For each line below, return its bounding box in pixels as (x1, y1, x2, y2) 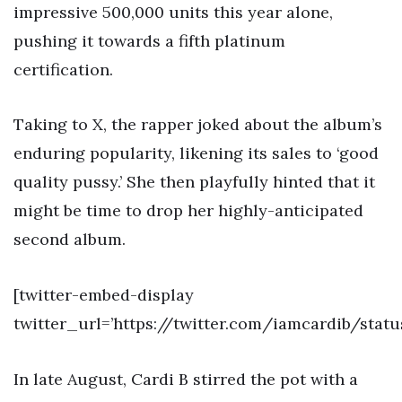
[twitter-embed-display (13, 284, 194, 305)
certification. (13, 58, 113, 80)
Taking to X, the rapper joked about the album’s (13, 114, 382, 135)
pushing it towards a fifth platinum (13, 30, 285, 51)
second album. (13, 229, 126, 250)
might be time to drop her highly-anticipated (13, 200, 363, 222)
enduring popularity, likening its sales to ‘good (13, 143, 379, 164)
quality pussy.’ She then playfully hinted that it (13, 171, 375, 193)
